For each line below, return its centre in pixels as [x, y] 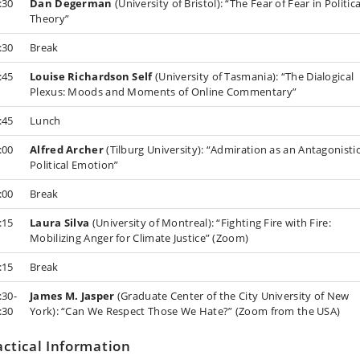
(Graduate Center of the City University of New [232, 295]
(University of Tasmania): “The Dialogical [253, 76]
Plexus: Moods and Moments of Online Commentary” [164, 91]
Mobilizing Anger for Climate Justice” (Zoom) [139, 237]
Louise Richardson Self [91, 76]
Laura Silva [60, 222]
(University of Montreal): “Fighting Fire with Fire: [210, 222]
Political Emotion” [74, 164]
